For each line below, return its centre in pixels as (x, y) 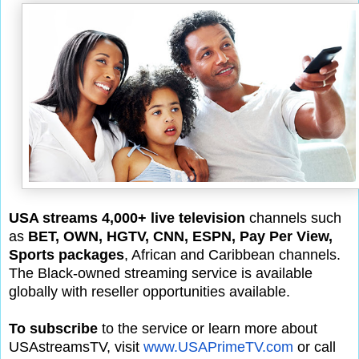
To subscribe (53, 328)
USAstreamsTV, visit (76, 347)
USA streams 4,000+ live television (127, 218)
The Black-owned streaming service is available (161, 273)
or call (315, 347)
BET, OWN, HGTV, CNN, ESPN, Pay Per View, (180, 236)
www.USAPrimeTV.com (218, 347)
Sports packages (67, 254)
